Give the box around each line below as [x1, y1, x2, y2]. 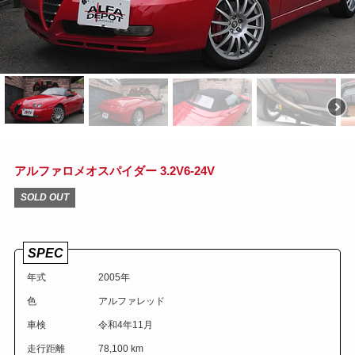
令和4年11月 [97, 319, 153, 330]
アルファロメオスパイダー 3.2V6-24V [13, 163, 215, 177]
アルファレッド [97, 295, 165, 307]
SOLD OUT [20, 191, 69, 203]
